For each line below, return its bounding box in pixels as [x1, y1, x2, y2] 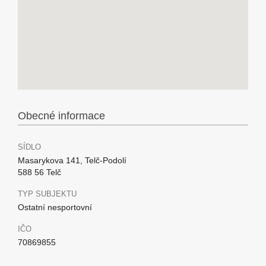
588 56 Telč [18, 167, 61, 177]
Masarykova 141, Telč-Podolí [18, 156, 126, 165]
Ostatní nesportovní [18, 202, 92, 212]
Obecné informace [18, 110, 105, 122]
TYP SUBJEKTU [18, 189, 77, 198]
